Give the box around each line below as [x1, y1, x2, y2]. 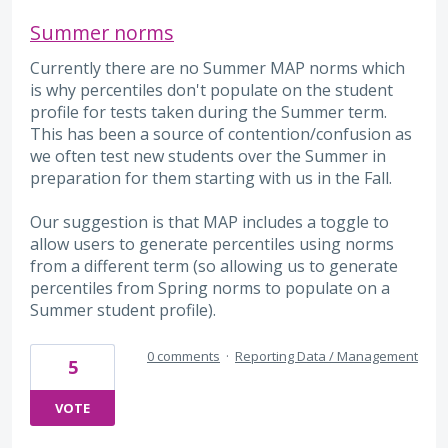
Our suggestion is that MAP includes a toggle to [30, 211, 389, 234]
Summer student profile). [30, 299, 216, 322]
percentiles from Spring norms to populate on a [30, 277, 390, 300]
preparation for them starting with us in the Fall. [30, 166, 392, 189]
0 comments [147, 346, 220, 365]
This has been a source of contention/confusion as [30, 122, 412, 145]
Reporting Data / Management [235, 346, 418, 365]
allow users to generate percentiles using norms [30, 233, 394, 256]
